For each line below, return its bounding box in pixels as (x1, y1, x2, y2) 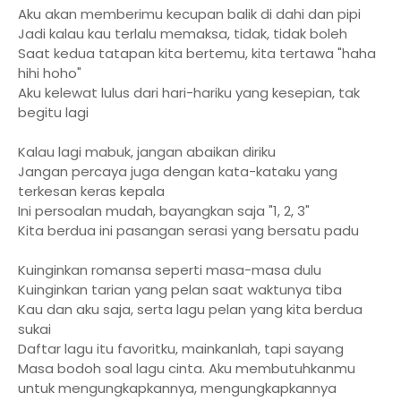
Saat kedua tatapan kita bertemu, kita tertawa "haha (18, 44, 376, 63)
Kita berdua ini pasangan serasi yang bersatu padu (18, 221, 359, 240)
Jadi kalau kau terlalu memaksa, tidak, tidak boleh (18, 24, 347, 43)
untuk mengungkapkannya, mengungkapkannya (18, 379, 337, 397)
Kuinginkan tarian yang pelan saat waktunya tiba (18, 280, 342, 299)
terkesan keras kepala (18, 182, 165, 200)
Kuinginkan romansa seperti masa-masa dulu (18, 260, 321, 279)
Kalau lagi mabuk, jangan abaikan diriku (18, 142, 276, 161)
